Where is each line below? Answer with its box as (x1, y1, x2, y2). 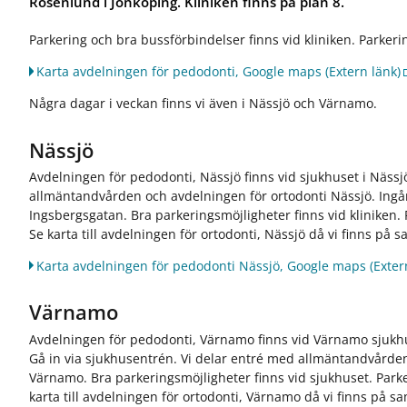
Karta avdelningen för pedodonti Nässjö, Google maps (36, 256, 367, 274)
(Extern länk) (322, 62, 402, 80)
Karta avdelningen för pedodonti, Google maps (36, 62, 323, 80)
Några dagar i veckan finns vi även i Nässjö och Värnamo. (29, 94, 382, 112)
